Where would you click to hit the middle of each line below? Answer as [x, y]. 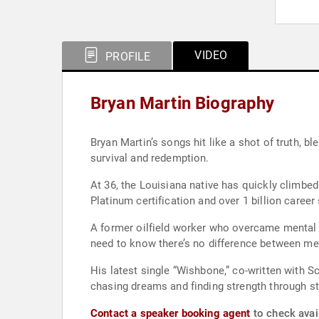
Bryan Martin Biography [183, 103]
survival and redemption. [150, 158]
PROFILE [127, 57]
